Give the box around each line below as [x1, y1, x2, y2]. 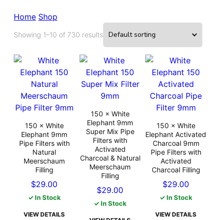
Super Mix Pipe [85, 127, 135, 136]
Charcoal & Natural [80, 153, 140, 162]
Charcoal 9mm [152, 138, 199, 147]
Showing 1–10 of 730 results [14, 30, 103, 39]
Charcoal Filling [151, 165, 200, 174]
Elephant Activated [145, 130, 206, 138]
